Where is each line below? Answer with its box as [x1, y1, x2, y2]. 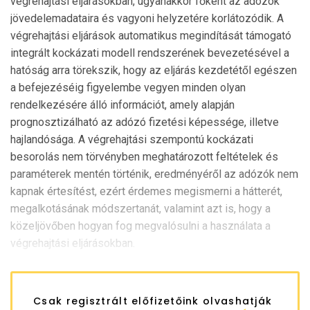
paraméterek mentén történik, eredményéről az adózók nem [10, 167, 298, 181]
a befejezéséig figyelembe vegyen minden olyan [10, 80, 246, 94]
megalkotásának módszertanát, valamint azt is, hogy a [10, 201, 271, 215]
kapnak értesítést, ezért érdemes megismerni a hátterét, [10, 184, 282, 198]
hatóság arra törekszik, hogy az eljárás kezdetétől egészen [10, 63, 297, 77]
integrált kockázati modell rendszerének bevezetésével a [10, 46, 289, 60]
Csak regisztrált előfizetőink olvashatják [33, 293, 273, 308]
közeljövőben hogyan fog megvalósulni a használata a [10, 219, 271, 232]
